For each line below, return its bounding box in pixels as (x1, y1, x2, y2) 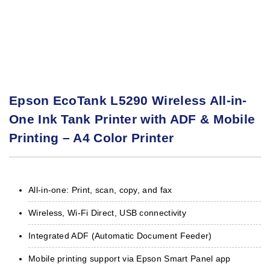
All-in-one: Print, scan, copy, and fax (28, 184, 172, 195)
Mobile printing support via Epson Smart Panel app (28, 253, 231, 263)
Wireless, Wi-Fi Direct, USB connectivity (28, 207, 186, 218)
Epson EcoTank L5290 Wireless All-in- (9, 93, 247, 107)
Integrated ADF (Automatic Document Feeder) (28, 230, 212, 240)
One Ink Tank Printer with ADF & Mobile (9, 111, 256, 126)
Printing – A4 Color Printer (9, 130, 174, 145)
